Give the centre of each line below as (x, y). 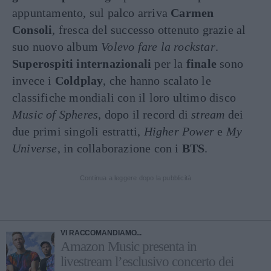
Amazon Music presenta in (129, 247)
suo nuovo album (57, 47)
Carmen (192, 13)
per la (169, 64)
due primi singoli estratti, (78, 131)
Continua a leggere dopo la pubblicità (135, 178)
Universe (35, 148)
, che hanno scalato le (157, 80)
